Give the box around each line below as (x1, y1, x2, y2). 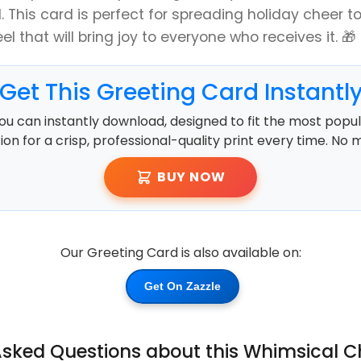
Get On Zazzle (143, 279, 221, 293)
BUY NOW (156, 167, 226, 186)
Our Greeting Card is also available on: (60, 243, 301, 262)
